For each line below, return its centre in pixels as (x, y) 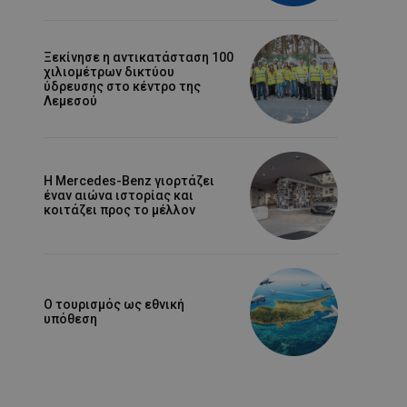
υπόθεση (70, 319)
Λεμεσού (70, 101)
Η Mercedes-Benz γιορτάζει (129, 181)
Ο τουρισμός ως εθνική (114, 305)
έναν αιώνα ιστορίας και (119, 196)
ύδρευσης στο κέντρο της (122, 86)
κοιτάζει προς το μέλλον (119, 210)
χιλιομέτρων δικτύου (109, 72)
